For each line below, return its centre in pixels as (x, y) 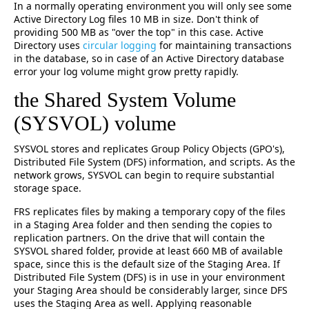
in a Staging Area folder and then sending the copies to (143, 225)
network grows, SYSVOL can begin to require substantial (144, 175)
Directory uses (48, 45)
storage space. (48, 188)
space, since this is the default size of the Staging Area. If (147, 264)
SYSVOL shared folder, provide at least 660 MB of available (148, 251)
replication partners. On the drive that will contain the (139, 238)
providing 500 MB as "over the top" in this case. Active (139, 32)
